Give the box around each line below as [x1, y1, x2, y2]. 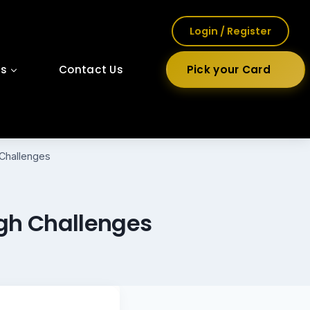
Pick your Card [186, 62, 271, 77]
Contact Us [59, 62, 124, 77]
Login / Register [190, 24, 271, 38]
